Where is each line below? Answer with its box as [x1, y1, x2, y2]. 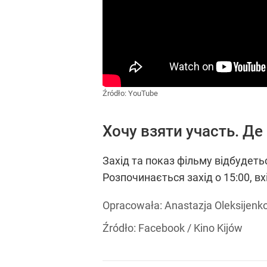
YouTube [128, 88, 158, 98]
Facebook [138, 222, 185, 235]
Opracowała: [103, 199, 164, 212]
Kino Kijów [194, 222, 243, 235]
